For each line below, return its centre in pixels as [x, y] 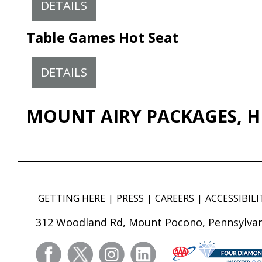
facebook [82, 249]
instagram [147, 249]
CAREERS [175, 199]
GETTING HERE [72, 199]
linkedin [174, 249]
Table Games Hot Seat [102, 37]
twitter [108, 249]
